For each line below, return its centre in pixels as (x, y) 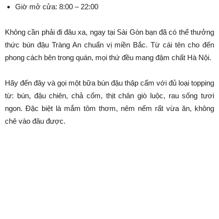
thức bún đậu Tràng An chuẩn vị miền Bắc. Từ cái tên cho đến (109, 44)
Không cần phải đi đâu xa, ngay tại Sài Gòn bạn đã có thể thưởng (109, 32)
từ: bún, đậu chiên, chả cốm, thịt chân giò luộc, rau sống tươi (109, 95)
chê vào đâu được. (35, 121)
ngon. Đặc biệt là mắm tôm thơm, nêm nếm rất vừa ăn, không (109, 108)
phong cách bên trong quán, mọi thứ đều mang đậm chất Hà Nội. (108, 57)
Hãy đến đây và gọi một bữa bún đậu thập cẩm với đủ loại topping (109, 83)
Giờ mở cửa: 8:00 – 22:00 (57, 6)
